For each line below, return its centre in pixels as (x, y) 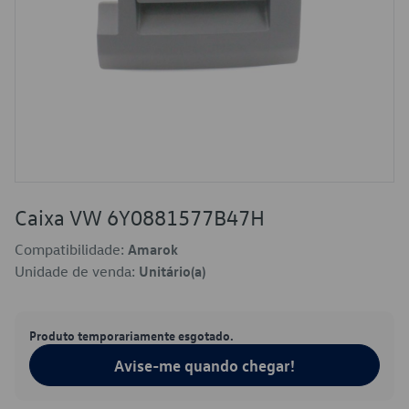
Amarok (153, 249)
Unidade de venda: (77, 271)
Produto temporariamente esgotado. (131, 335)
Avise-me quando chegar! (204, 365)
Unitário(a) (172, 271)
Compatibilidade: (71, 249)
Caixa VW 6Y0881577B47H (140, 217)
